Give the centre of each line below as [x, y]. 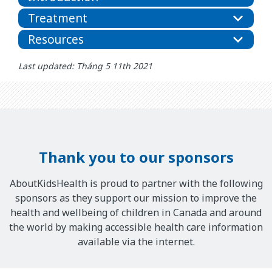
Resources [56, 39]
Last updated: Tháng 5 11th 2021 [85, 66]
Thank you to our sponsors [136, 157]
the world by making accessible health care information [136, 227]
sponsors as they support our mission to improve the [136, 198]
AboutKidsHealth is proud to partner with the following [136, 184]
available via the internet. [136, 242]
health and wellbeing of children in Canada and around [136, 213]
